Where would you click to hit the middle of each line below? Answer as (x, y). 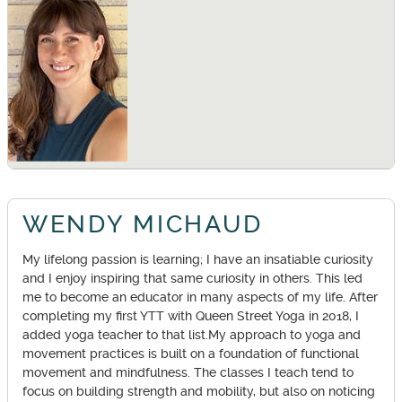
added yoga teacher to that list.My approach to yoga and (192, 336)
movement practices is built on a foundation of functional (191, 354)
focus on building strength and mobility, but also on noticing (199, 392)
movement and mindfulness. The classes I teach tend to (188, 373)
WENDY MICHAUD (143, 224)
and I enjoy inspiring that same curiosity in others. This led (192, 279)
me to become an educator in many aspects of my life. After (200, 298)
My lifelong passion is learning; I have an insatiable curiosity (198, 260)
